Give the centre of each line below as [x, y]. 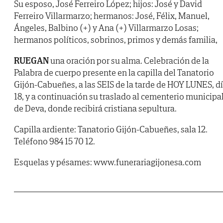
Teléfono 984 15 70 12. [55, 141]
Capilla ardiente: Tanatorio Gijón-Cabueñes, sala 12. [111, 129]
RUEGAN [31, 61]
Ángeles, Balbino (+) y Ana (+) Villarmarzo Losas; [106, 28]
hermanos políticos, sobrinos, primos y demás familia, [116, 40]
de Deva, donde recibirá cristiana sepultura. [95, 109]
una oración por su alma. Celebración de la [129, 61]
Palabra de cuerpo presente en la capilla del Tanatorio [114, 73]
